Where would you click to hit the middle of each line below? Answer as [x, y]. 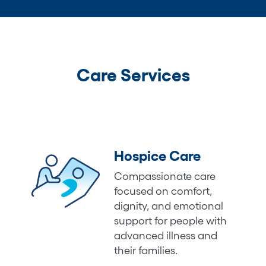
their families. [146, 250]
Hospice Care [158, 156]
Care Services [133, 75]
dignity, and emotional [169, 206]
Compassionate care [165, 176]
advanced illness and [166, 235]
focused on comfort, [163, 191]
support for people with [171, 221]
